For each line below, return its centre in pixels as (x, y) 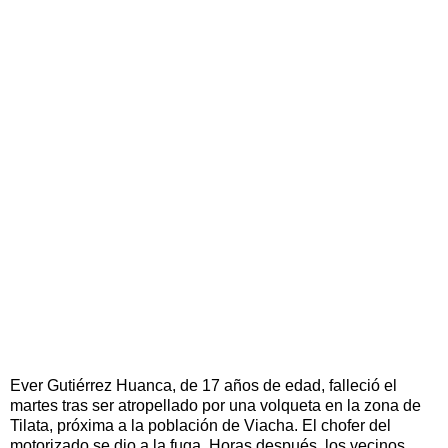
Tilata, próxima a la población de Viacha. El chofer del (200, 425)
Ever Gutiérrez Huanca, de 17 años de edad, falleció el (203, 385)
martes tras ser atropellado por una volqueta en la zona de (215, 405)
